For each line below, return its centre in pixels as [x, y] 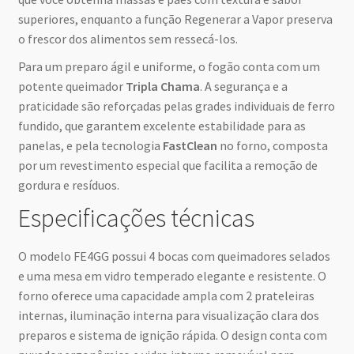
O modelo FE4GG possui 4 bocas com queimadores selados [174, 256]
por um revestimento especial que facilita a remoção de [168, 165]
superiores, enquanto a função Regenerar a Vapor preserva [175, 19]
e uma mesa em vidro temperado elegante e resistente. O [172, 275]
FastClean [190, 145]
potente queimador [72, 86]
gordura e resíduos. [68, 185]
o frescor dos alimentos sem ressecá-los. [128, 38]
